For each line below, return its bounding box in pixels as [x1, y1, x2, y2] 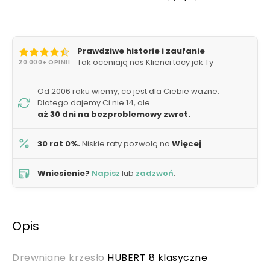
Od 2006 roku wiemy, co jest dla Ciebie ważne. [37, 86, 219, 97]
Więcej [172, 137, 201, 149]
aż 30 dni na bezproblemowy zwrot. [37, 108, 190, 120]
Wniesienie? [37, 167, 90, 179]
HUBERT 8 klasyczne [104, 251, 207, 265]
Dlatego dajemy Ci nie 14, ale [37, 97, 150, 108]
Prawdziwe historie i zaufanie [77, 45, 205, 57]
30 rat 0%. [37, 137, 80, 149]
